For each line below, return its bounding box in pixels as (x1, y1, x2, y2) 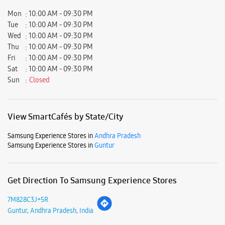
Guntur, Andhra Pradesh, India (8, 96, 93, 105)
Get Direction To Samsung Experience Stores (8, 65, 177, 76)
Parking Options (8, 197, 70, 209)
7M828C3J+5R (8, 85, 48, 94)
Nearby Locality (8, 134, 67, 145)
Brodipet (52, 157, 76, 166)
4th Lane (13, 157, 38, 166)
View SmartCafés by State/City (8, 1, 124, 13)
